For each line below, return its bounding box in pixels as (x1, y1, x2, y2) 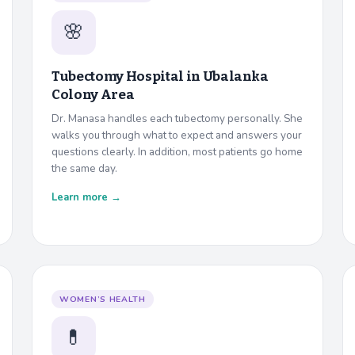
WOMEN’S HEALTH (59, 292, 146, 305)
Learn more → (52, 189, 121, 204)
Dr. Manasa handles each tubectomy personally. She (52, 110, 303, 126)
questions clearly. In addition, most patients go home (52, 143, 303, 159)
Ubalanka (202, 67, 269, 85)
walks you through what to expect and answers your (52, 127, 302, 143)
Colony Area (52, 86, 135, 103)
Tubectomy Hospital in (52, 67, 203, 85)
